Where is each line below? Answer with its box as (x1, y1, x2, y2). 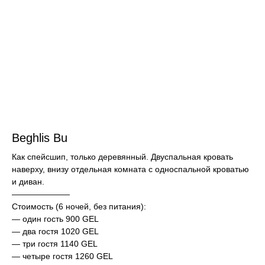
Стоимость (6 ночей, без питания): (12, 202, 146, 212)
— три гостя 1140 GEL (12, 239, 98, 249)
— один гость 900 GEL (12, 214, 99, 224)
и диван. (12, 177, 44, 187)
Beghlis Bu (12, 131, 67, 145)
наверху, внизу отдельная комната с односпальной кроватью (12, 164, 249, 174)
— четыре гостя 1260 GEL (12, 251, 113, 261)
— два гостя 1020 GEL (12, 227, 99, 237)
